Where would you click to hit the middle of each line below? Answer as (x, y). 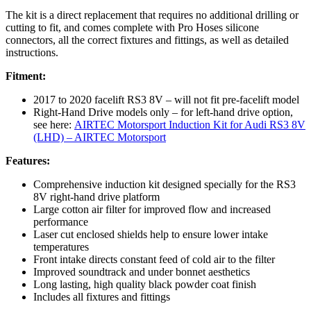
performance (61, 222)
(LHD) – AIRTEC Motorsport (100, 137)
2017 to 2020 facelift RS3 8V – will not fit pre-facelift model (166, 100)
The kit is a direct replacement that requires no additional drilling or (152, 15)
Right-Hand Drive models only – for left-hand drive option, (163, 112)
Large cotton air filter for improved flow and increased (152, 210)
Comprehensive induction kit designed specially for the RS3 (165, 185)
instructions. (32, 53)
